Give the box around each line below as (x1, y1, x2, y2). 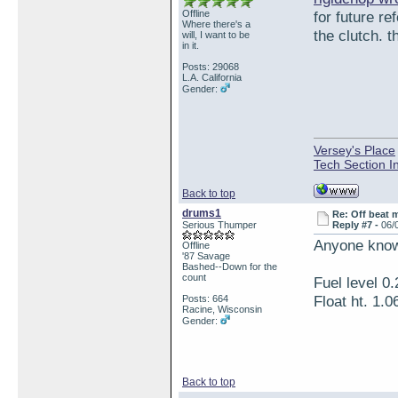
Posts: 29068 (182, 61, 239, 72)
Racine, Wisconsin (182, 304, 262, 314)
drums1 (182, 207, 221, 219)
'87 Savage (182, 251, 230, 261)
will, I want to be (182, 29, 250, 40)
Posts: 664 (182, 293, 228, 304)
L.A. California (182, 72, 242, 83)
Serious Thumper (182, 219, 257, 230)
